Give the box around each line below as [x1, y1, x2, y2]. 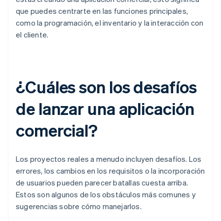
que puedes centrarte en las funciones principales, [16, 6, 188, 16]
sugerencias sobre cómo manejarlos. [16, 201, 142, 212]
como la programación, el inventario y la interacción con [16, 18, 204, 28]
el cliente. [16, 30, 49, 40]
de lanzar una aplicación [16, 98, 194, 119]
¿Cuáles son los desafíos [16, 76, 197, 98]
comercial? [16, 119, 98, 141]
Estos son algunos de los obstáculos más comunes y [16, 189, 196, 200]
